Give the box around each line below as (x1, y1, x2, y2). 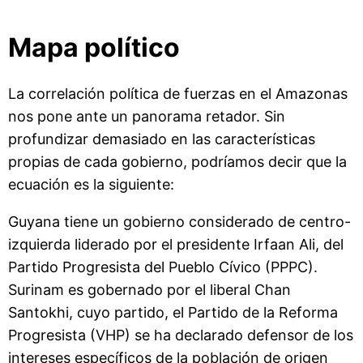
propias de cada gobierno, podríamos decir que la (8, 152, 347, 170)
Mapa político (8, 31, 180, 63)
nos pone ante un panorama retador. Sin (8, 107, 285, 125)
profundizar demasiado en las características (8, 130, 315, 147)
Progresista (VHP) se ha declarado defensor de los (8, 326, 353, 344)
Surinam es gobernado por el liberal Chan (8, 280, 291, 298)
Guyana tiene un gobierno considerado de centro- (8, 212, 351, 230)
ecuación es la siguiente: (8, 175, 174, 193)
